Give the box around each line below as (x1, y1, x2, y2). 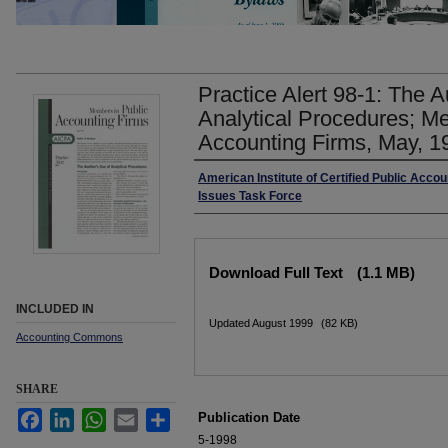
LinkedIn (74, 409, 121, 423)
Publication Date (198, 410, 300, 425)
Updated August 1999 (209, 317, 316, 329)
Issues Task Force (198, 189, 302, 203)
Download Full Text (209, 264, 347, 281)
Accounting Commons (16, 331, 123, 343)
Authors (194, 169, 259, 191)
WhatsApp (106, 409, 162, 423)
